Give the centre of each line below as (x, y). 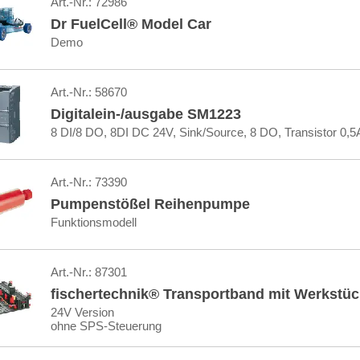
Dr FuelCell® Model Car (131, 24)
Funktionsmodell (93, 222)
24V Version (82, 312)
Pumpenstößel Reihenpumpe (150, 204)
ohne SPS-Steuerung (106, 326)
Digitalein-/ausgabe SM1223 (145, 114)
